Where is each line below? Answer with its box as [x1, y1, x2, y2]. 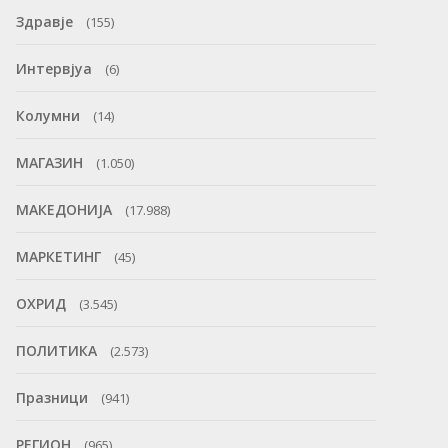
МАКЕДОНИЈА [15, 200, 112, 219]
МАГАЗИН [15, 153, 83, 172]
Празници [15, 388, 88, 407]
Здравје [15, 12, 73, 31]
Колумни [15, 106, 80, 125]
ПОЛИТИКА [15, 341, 97, 360]
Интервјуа [15, 59, 92, 78]
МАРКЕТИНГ [15, 247, 101, 266]
